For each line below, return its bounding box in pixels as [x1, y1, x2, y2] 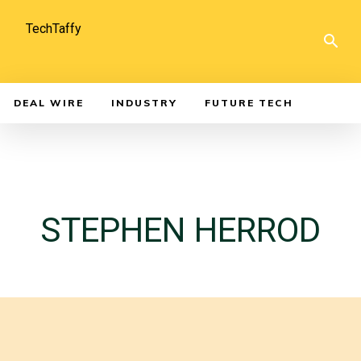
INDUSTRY [111, 97, 177, 109]
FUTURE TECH [205, 97, 293, 109]
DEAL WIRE [14, 97, 84, 109]
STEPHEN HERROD [40, 210, 321, 250]
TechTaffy [26, 21, 81, 36]
